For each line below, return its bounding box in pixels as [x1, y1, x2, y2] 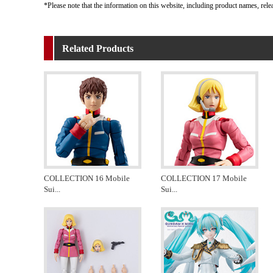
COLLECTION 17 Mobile [161, 173, 247, 183]
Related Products [62, 43, 133, 54]
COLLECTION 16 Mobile [44, 173, 130, 183]
